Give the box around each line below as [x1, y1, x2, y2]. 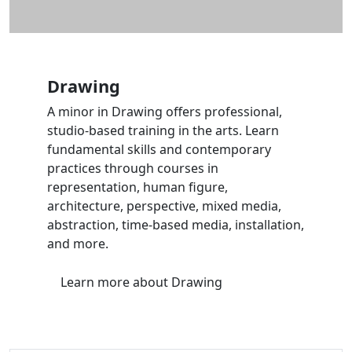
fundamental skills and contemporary [47, 140, 271, 158]
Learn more [60, 273, 133, 291]
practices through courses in [47, 159, 218, 177]
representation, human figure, [47, 178, 228, 196]
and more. [47, 234, 108, 252]
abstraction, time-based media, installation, [47, 215, 304, 233]
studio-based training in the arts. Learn [47, 121, 279, 139]
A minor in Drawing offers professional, [47, 102, 282, 120]
